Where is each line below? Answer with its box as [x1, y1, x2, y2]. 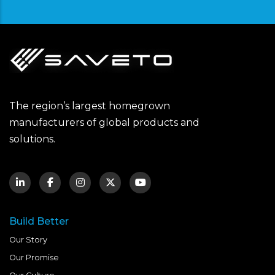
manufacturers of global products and [9, 117, 199, 129]
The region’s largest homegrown [9, 100, 170, 112]
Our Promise [9, 253, 59, 263]
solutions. [9, 133, 55, 145]
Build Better [9, 215, 69, 228]
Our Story [9, 235, 47, 245]
